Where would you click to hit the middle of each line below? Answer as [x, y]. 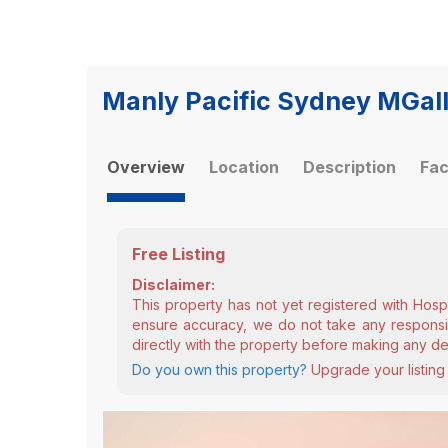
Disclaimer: [173, 284]
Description [349, 167]
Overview [146, 167]
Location [244, 167]
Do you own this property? [219, 369]
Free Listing [178, 254]
